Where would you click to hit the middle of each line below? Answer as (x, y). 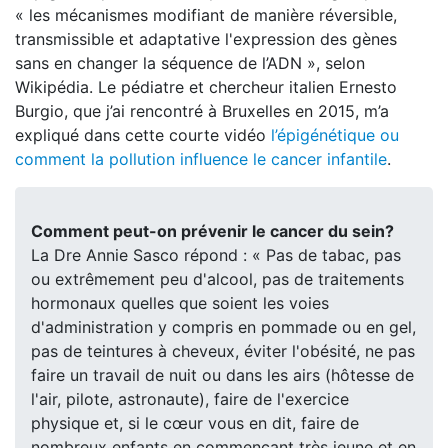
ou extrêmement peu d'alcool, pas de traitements (217, 279)
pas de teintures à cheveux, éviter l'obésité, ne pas (223, 351)
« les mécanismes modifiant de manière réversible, (206, 15)
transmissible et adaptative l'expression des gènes (206, 39)
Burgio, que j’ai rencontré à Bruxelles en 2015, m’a (202, 111)
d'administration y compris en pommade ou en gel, (223, 327)
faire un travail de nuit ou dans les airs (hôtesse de (222, 375)
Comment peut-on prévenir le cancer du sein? (212, 231)
